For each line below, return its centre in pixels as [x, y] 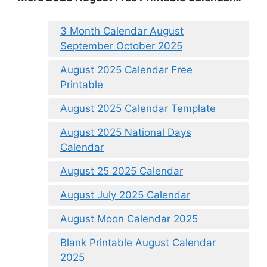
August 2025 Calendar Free [126, 69]
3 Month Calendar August [122, 31]
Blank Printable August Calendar [138, 242]
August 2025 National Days [126, 132]
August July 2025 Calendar [125, 195]
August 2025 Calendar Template [138, 108]
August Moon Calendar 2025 [129, 218]
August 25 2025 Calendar [122, 171]
